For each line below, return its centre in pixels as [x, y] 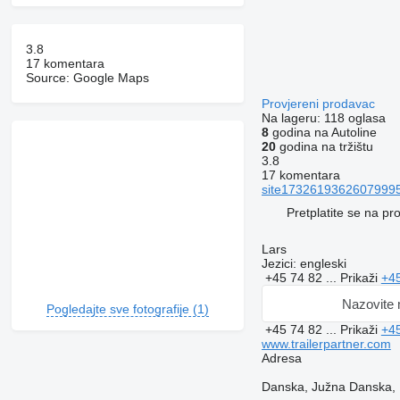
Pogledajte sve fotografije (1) [127, 309]
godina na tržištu [324, 147]
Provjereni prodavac [320, 104]
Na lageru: [292, 118]
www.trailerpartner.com [326, 344]
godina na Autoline [322, 133]
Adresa [281, 358]
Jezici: [279, 264]
